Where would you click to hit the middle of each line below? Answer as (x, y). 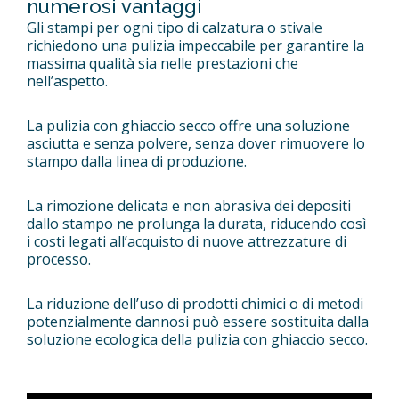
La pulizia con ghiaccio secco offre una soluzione (188, 126)
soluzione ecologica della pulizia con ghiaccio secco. (197, 340)
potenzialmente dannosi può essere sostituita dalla (198, 322)
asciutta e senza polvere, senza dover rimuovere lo (196, 144)
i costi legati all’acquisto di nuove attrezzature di (187, 242)
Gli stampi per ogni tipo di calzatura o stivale (175, 28)
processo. (59, 260)
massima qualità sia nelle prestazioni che (163, 64)
